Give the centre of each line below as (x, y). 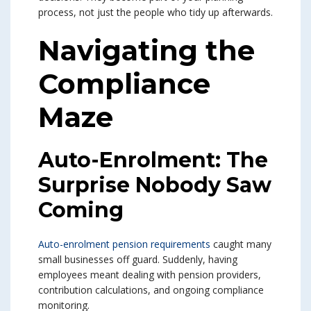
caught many (241, 244)
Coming (81, 210)
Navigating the (146, 51)
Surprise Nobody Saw (155, 185)
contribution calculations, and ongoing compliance (151, 290)
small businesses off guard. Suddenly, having (138, 260)
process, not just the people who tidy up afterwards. (155, 12)
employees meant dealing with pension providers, (150, 275)
